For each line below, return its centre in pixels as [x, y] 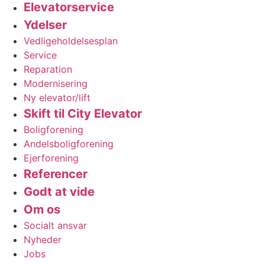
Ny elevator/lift [57, 97]
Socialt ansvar [55, 225]
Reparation [48, 69]
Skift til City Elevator [83, 113]
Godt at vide [59, 191]
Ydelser [45, 25]
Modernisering [56, 83]
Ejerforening [51, 158]
